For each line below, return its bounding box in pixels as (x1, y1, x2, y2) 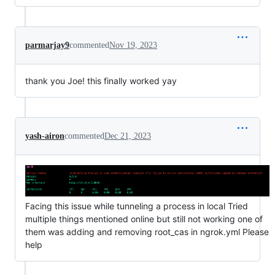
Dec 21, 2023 (104, 131, 151, 141)
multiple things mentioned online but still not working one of (25, 213, 263, 224)
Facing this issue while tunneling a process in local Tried (25, 200, 248, 211)
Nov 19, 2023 (109, 40, 157, 50)
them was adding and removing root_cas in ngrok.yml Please (25, 226, 269, 237)
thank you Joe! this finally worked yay (25, 75, 177, 86)
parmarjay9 (25, 40, 69, 50)
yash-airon (25, 131, 64, 141)
